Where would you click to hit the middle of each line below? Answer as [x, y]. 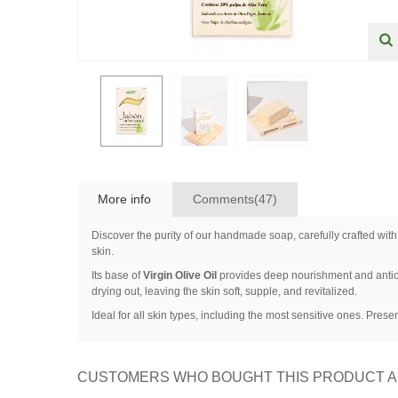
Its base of [117, 275]
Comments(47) [235, 199]
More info [125, 199]
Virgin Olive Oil [179, 275]
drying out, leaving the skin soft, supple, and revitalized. [224, 291]
